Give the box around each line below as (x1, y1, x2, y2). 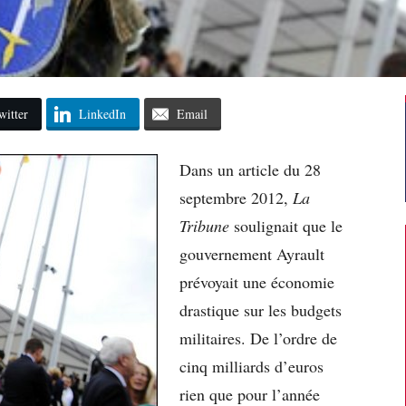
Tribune (179, 214, 229, 237)
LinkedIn (78, 104, 126, 122)
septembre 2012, (179, 186, 293, 208)
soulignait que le (229, 214, 343, 237)
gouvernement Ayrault (179, 242, 324, 265)
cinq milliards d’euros (179, 354, 324, 377)
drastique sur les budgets (179, 298, 342, 321)
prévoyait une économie (179, 270, 334, 293)
